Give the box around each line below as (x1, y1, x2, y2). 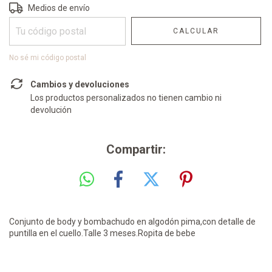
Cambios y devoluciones (30, 80, 129, 89)
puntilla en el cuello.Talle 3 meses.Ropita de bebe (9, 228, 195, 238)
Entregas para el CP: (9, 2, 86, 12)
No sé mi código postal (9, 53, 86, 62)
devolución (30, 105, 72, 115)
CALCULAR (173, 27, 220, 35)
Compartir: (106, 142, 166, 157)
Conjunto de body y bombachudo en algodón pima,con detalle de (9, 216, 256, 226)
